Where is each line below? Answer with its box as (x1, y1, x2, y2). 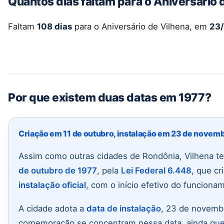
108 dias (37, 21, 72, 32)
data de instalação (86, 203, 161, 214)
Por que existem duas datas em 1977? (8, 90, 211, 104)
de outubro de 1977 (18, 165, 97, 175)
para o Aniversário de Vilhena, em (72, 21, 209, 32)
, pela (97, 165, 121, 175)
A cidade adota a (18, 203, 86, 214)
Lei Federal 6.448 (121, 165, 191, 175)
